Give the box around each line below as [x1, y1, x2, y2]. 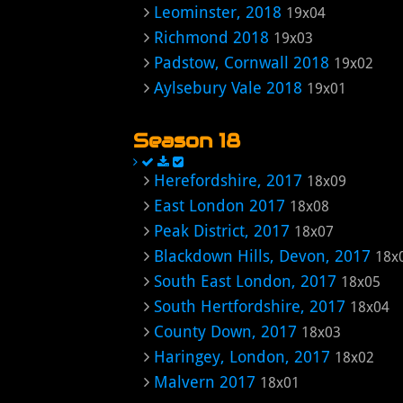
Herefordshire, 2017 [154, 171, 302, 190]
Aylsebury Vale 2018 [154, 78, 302, 97]
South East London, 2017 [154, 272, 336, 291]
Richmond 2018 [154, 28, 269, 47]
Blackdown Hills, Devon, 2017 [154, 246, 371, 265]
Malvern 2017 [154, 372, 255, 391]
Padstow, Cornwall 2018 [154, 53, 329, 72]
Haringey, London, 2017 [154, 347, 330, 366]
